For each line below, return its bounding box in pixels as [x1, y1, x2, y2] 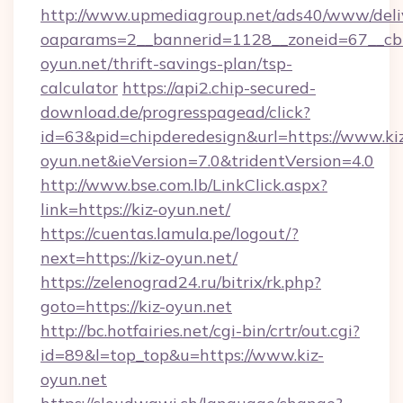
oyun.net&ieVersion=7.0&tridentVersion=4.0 [40, 150, 374, 171]
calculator [40, 77, 118, 98]
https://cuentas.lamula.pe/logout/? [40, 223, 299, 244]
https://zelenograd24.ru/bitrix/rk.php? [40, 272, 321, 292]
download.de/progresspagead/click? [40, 102, 310, 122]
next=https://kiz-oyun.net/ [40, 247, 237, 268]
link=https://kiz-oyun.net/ [40, 199, 230, 219]
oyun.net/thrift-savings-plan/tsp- [40, 53, 292, 74]
